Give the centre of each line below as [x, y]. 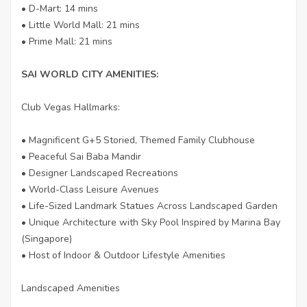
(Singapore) [47, 238]
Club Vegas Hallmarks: [71, 107]
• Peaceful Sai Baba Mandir [81, 156]
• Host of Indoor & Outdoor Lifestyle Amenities [123, 255]
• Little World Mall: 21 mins [81, 25]
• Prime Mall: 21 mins [67, 41]
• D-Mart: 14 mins [60, 8]
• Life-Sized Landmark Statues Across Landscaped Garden [149, 206]
